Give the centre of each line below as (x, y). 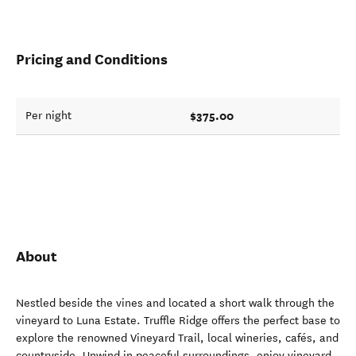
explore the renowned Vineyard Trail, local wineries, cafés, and (177, 338)
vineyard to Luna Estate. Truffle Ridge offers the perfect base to (178, 321)
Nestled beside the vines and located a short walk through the (175, 303)
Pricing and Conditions (92, 59)
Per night (48, 116)
